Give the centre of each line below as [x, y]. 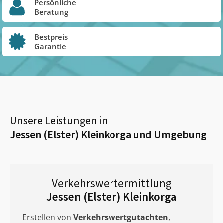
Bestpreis [51, 37]
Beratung [51, 12]
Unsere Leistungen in [59, 120]
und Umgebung [169, 134]
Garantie [50, 46]
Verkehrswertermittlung [111, 183]
